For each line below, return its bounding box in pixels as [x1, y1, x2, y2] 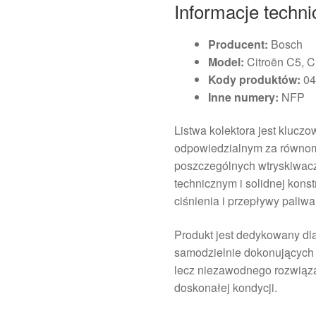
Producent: [208, 35, 269, 52]
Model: [208, 53, 245, 70]
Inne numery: [208, 88, 279, 105]
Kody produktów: [208, 71, 301, 87]
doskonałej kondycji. [174, 279, 278, 296]
